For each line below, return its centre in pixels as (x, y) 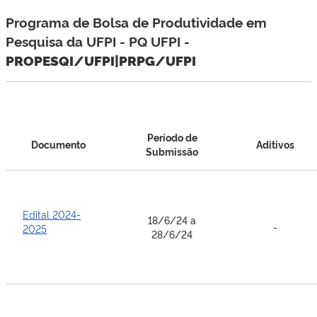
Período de (172, 137)
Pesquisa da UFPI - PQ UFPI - (98, 41)
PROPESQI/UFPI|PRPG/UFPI (101, 60)
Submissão (172, 151)
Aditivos (275, 144)
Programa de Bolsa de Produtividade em (136, 22)
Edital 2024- (52, 214)
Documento (58, 144)
